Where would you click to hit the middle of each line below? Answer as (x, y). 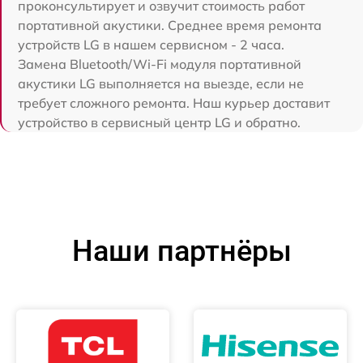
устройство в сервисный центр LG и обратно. (159, 123)
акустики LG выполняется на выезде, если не (161, 84)
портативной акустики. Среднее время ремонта (170, 26)
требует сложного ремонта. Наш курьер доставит (174, 103)
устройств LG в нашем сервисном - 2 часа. (151, 45)
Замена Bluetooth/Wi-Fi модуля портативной (160, 64)
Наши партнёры (181, 252)
